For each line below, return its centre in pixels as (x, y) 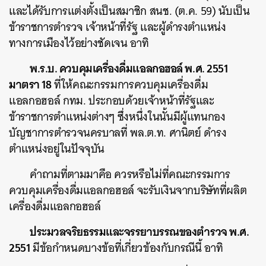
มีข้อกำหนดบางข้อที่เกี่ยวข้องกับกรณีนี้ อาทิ (126, 248)
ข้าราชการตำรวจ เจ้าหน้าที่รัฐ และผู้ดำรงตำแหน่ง (118, 27)
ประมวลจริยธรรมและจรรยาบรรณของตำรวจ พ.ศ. (140, 232)
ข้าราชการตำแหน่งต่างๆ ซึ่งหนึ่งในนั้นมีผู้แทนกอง (117, 117)
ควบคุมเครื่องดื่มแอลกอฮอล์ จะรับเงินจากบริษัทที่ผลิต (128, 190)
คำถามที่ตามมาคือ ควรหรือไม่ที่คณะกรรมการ (130, 174)
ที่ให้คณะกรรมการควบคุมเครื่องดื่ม (130, 85)
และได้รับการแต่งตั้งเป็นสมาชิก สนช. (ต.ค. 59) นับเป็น (129, 11)
